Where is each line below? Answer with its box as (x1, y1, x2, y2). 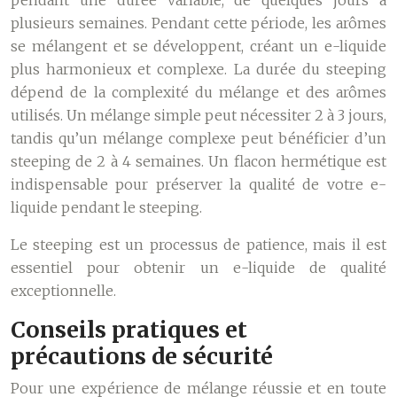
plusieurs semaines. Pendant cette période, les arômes (11, 14, 386, 32)
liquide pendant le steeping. (11, 198, 202, 216)
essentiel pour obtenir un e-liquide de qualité (11, 259, 386, 276)
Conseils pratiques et (11, 315, 247, 344)
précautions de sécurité (11, 342, 273, 370)
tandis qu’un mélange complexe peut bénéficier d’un (11, 129, 386, 147)
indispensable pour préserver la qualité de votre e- (11, 175, 386, 193)
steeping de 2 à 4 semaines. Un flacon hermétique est (11, 152, 386, 170)
